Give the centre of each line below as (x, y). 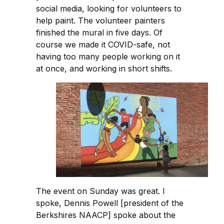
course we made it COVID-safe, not (103, 44)
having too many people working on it (108, 56)
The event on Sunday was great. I (100, 191)
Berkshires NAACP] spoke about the (106, 215)
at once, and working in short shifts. (104, 68)
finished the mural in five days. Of (99, 32)
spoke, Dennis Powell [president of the (110, 203)
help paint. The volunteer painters (100, 20)
